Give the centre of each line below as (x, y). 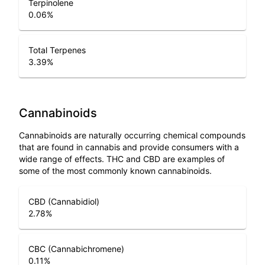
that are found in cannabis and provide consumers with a (129, 147)
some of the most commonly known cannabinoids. (115, 170)
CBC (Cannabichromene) (76, 248)
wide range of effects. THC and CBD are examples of (122, 159)
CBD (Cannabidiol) (64, 201)
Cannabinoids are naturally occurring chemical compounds (132, 135)
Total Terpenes (57, 50)
